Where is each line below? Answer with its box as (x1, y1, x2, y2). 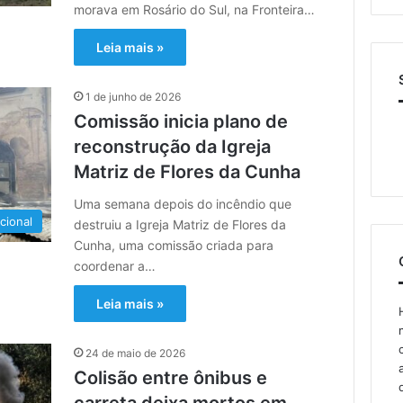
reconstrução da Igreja (74, 135, 272, 157)
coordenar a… (74, 257, 157, 273)
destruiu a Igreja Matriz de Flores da (74, 216, 287, 232)
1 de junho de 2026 (85, 89, 182, 103)
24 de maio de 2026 (85, 345, 186, 360)
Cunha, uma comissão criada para (74, 237, 274, 253)
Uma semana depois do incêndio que (74, 195, 292, 211)
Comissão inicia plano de (74, 110, 289, 132)
